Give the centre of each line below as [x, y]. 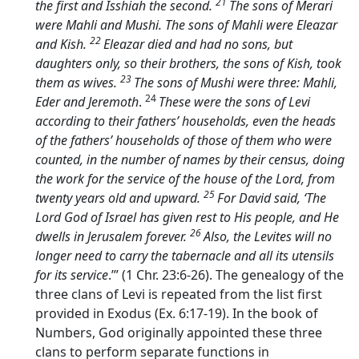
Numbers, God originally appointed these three [179, 333]
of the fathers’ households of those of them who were [184, 141]
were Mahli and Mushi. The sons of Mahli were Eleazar [186, 25]
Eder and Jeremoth [87, 102]
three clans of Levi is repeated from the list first [179, 294]
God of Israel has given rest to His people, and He [200, 218]
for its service [72, 275]
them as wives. [78, 83]
